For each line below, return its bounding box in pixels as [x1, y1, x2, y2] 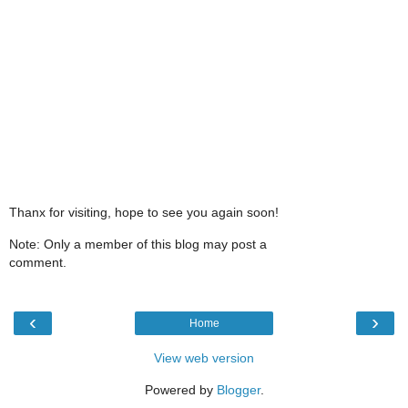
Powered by [144, 382, 217, 398]
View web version [154, 351, 254, 366]
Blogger [216, 382, 260, 398]
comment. [9, 254, 66, 270]
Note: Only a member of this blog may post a [9, 236, 267, 251]
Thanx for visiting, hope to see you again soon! [9, 205, 279, 220]
